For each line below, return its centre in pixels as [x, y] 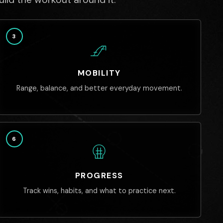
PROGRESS [99, 175]
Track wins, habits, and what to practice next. [99, 191]
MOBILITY [99, 73]
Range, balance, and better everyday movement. [99, 88]
